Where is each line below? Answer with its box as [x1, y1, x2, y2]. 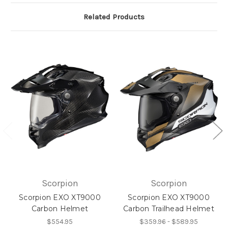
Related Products [83, 12, 145, 21]
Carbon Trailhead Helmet [123, 204, 214, 214]
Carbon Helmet [31, 204, 89, 214]
